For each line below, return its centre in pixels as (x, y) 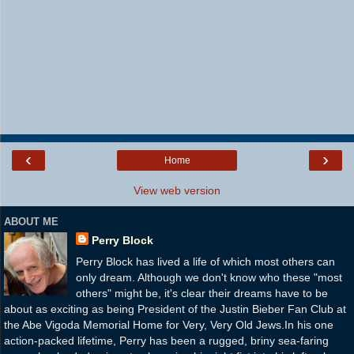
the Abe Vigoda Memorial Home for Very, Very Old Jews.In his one (169, 325)
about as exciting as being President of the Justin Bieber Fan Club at (175, 309)
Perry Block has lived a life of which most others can (205, 262)
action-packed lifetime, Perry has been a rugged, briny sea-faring (166, 341)
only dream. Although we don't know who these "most (209, 278)
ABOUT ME (31, 221)
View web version (177, 191)
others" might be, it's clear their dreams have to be (201, 294)
